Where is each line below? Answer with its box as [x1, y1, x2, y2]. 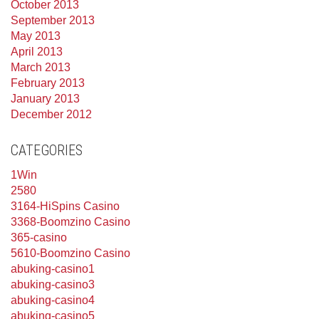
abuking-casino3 [11, 278, 95, 291]
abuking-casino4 [11, 294, 95, 306]
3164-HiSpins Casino [11, 200, 120, 212]
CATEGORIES [11, 142, 83, 159]
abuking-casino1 [11, 263, 95, 275]
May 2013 [11, 30, 61, 42]
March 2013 [11, 61, 70, 73]
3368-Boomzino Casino [11, 216, 130, 228]
